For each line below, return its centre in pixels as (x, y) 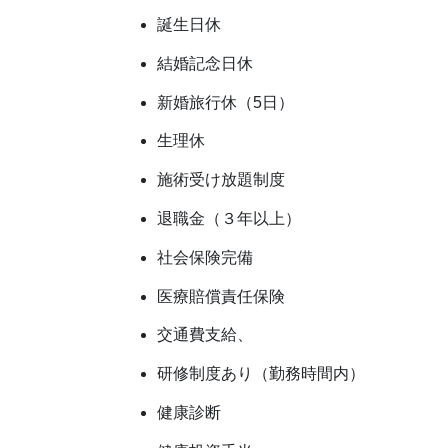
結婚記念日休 (205, 63)
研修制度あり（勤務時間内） (261, 374)
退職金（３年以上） (229, 219)
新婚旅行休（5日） (225, 102)
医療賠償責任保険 (221, 296)
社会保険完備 (205, 257)
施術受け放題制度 (221, 180)
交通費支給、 (205, 335)
